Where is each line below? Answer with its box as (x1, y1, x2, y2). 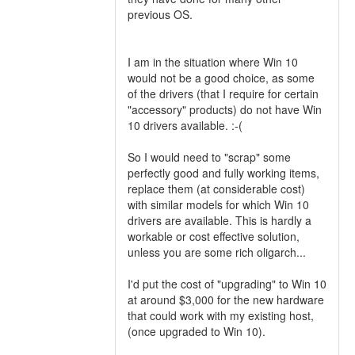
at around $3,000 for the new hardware (128, 292, 324, 307)
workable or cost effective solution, (128, 228, 300, 244)
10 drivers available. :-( (128, 117, 242, 133)
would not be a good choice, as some (128, 70, 315, 86)
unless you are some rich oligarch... (128, 244, 306, 260)
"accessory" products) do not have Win (128, 101, 322, 117)
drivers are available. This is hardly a (128, 212, 311, 228)
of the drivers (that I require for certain (128, 86, 319, 101)
